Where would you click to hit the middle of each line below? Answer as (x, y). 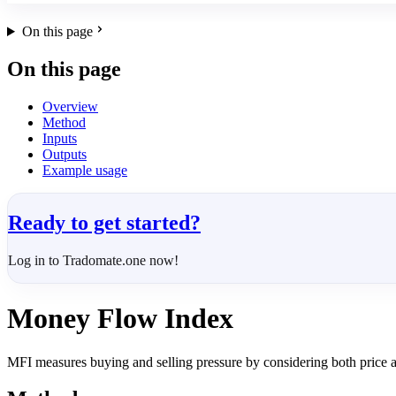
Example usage (85, 170)
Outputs (65, 154)
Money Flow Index (120, 319)
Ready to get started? (104, 222)
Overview (70, 106)
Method (64, 122)
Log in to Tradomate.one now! (93, 260)
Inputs (60, 138)
